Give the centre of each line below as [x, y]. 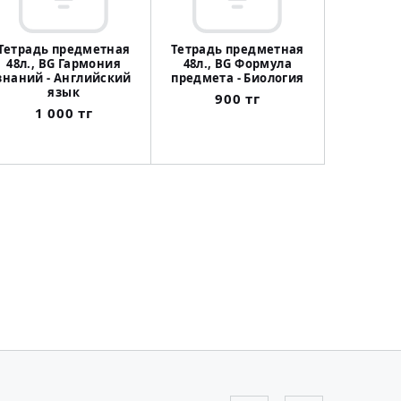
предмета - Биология [238, 78]
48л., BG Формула [237, 64]
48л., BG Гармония [64, 64]
